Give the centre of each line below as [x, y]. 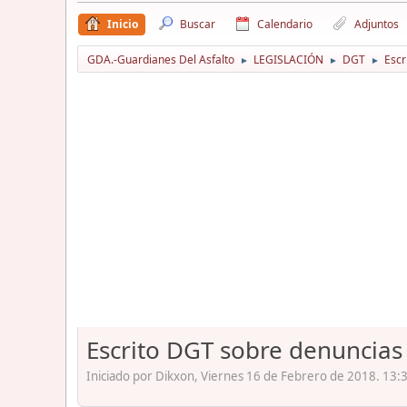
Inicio [123, 24]
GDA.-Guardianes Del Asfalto [161, 59]
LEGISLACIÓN [288, 59]
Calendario [285, 24]
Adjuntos [377, 24]
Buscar [198, 24]
